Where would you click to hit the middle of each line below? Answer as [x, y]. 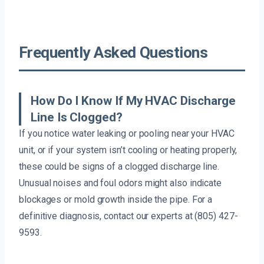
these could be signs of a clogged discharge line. [119, 166]
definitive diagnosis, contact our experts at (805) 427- [128, 216]
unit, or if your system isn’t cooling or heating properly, [128, 150]
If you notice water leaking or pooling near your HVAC [127, 133]
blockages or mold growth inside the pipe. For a [116, 199]
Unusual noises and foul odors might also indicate [121, 183]
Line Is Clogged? [77, 117]
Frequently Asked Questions [113, 52]
